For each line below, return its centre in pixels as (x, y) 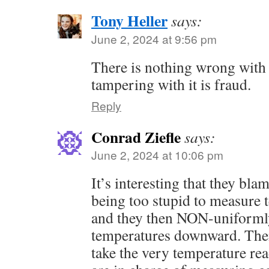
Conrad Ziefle (136, 137)
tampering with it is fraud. (171, 84)
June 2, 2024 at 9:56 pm (154, 39)
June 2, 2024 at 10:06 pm (157, 155)
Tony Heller (129, 20)
